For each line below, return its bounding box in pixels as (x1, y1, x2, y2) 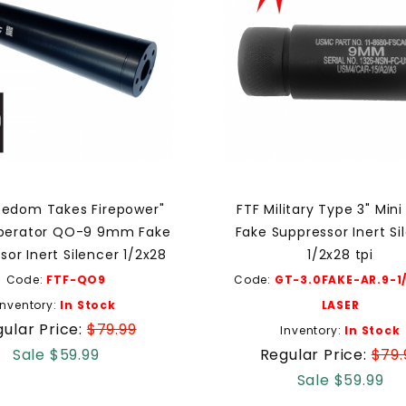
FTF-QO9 (46, 271, 106, 287)
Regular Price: (259, 343, 372, 365)
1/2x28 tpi (307, 245, 374, 264)
